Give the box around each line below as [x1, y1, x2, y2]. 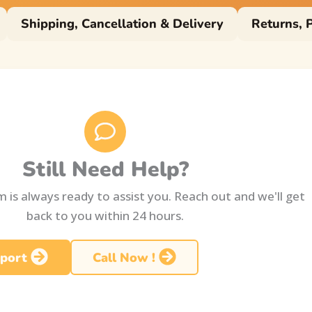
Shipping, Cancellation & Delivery [21, 15, 224, 32]
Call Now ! [92, 249, 155, 266]
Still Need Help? [22, 155, 189, 184]
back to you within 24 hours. [26, 208, 185, 224]
